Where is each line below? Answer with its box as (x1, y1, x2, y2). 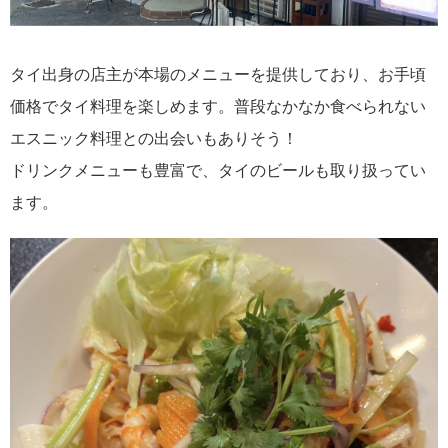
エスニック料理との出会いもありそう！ (10, 128, 298, 149)
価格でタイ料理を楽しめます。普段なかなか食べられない (10, 96, 426, 117)
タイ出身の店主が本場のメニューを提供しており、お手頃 (10, 64, 426, 85)
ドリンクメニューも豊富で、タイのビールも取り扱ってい (10, 160, 426, 181)
